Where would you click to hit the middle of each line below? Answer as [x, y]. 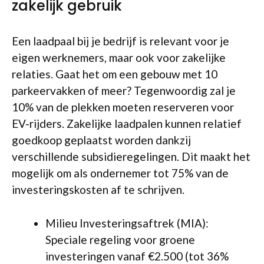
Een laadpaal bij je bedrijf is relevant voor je [121, 41]
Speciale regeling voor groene [120, 239]
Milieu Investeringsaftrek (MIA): [127, 223]
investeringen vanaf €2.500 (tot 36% [137, 256]
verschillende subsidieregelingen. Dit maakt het [131, 157]
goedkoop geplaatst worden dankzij [101, 140]
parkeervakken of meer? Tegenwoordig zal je [124, 91]
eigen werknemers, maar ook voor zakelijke [119, 58]
